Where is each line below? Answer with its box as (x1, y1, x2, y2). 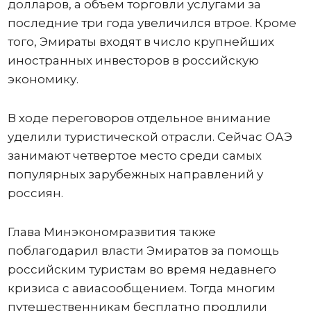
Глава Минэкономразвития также (7, 224, 216, 239)
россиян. (7, 185, 63, 200)
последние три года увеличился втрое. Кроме (7, 15, 296, 30)
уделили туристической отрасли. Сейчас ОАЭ (7, 129, 292, 144)
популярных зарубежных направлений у (7, 167, 263, 181)
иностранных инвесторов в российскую (7, 53, 259, 67)
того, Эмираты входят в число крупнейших (7, 34, 274, 49)
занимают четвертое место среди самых (7, 148, 262, 162)
